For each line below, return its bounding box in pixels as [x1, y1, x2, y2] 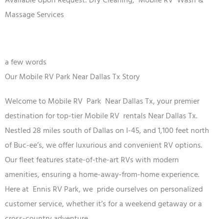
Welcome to [5, 94, 48, 108]
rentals [123, 109, 148, 122]
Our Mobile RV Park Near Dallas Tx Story [5, 70, 140, 83]
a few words [5, 55, 46, 68]
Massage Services [5, 8, 64, 22]
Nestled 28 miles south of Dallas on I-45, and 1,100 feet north [5, 124, 209, 137]
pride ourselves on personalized [97, 182, 203, 196]
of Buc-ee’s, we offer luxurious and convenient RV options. [5, 138, 202, 152]
